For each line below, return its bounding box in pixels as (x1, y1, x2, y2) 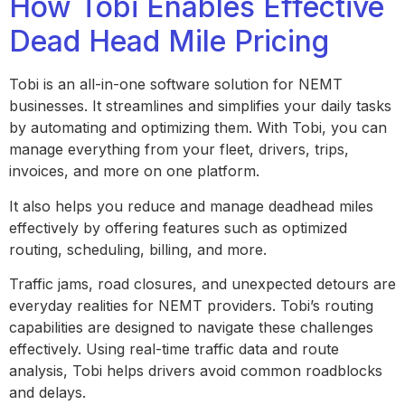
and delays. (9, 383, 95, 402)
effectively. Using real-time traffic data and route (9, 340, 339, 359)
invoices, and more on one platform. (9, 162, 268, 181)
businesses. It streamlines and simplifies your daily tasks (9, 97, 391, 116)
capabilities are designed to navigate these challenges (9, 318, 373, 337)
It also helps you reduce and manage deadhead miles (9, 196, 373, 215)
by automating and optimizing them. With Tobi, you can (9, 118, 387, 137)
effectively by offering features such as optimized (9, 218, 347, 237)
